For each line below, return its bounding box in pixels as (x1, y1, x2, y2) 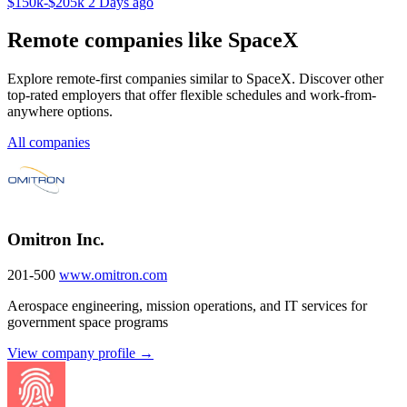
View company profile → (7, 344, 154, 361)
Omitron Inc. (7, 230, 104, 250)
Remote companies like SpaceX (7, 28, 298, 53)
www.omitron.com (59, 266, 167, 283)
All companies (7, 134, 90, 151)
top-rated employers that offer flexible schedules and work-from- (7, 87, 376, 104)
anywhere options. (7, 104, 113, 120)
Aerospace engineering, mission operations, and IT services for (7, 297, 367, 313)
